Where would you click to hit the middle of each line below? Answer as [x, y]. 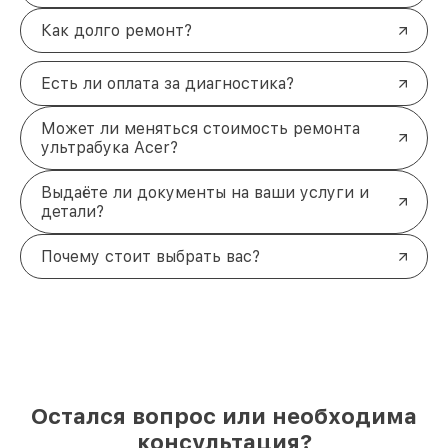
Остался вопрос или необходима [224, 416]
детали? [72, 212]
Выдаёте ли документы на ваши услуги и [205, 193]
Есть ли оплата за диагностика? [167, 84]
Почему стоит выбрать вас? [150, 257]
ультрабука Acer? [109, 148]
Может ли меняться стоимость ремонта [200, 129]
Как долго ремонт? [116, 31]
